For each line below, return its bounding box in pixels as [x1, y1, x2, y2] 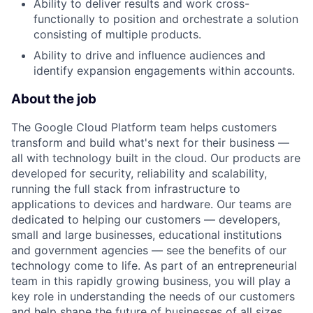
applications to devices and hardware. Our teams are [11, 197, 291, 212]
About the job [11, 90, 96, 107]
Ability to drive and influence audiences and [34, 48, 265, 62]
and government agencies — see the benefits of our [11, 243, 286, 258]
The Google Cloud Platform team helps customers [11, 120, 277, 135]
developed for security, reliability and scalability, [11, 166, 267, 181]
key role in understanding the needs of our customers [11, 289, 295, 304]
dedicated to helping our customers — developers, [11, 212, 280, 227]
